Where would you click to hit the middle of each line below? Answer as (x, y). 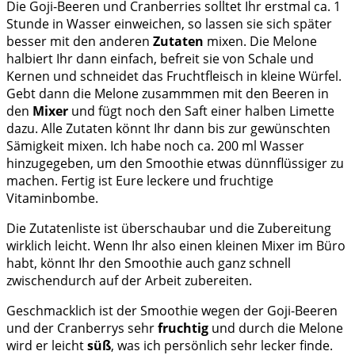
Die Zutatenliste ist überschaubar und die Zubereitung (169, 229)
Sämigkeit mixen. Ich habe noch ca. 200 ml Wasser (155, 146)
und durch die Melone (276, 328)
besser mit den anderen (80, 42)
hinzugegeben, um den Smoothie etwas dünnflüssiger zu (175, 164)
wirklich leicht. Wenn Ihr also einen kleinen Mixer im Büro (176, 246)
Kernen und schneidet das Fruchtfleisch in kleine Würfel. (174, 76)
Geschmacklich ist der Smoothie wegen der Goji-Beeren (172, 311)
